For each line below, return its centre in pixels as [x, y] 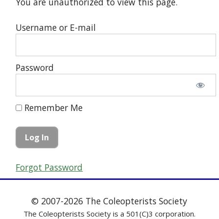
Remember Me [53, 108]
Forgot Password [49, 167]
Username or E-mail [56, 28]
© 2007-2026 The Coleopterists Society [109, 201]
